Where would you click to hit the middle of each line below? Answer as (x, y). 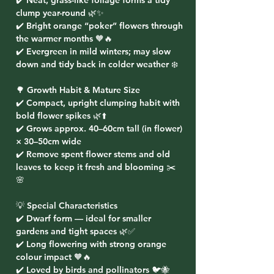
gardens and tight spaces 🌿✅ (76, 231)
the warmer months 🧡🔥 (64, 39)
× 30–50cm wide (49, 141)
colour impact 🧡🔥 (54, 257)
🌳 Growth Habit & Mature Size (78, 90)
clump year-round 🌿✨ (60, 13)
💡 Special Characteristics (67, 206)
